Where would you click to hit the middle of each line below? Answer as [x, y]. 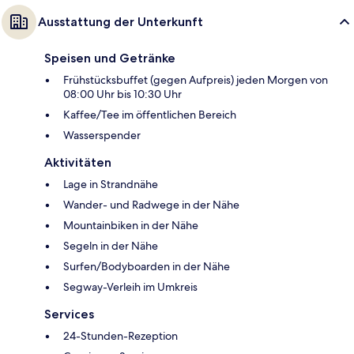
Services [69, 314]
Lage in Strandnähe [111, 185]
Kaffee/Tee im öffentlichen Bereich [150, 115]
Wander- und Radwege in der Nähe [151, 205]
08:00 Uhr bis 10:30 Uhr [122, 94]
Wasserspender [102, 136]
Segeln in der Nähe [111, 246]
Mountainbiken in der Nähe [131, 226]
